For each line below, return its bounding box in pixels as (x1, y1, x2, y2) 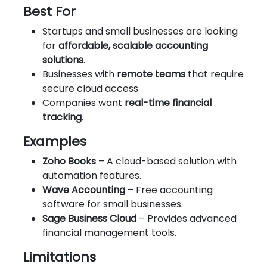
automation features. (42, 168, 141, 182)
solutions (42, 52, 83, 67)
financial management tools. (42, 225, 176, 240)
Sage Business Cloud (42, 211, 136, 225)
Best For (23, 2, 76, 21)
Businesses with (42, 67, 117, 81)
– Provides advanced (136, 211, 237, 225)
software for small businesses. (42, 197, 183, 211)
